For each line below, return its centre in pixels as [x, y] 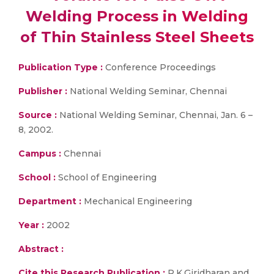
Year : [31, 225]
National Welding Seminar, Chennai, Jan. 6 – [155, 115]
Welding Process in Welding [137, 16]
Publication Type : [61, 67]
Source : [38, 115]
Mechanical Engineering [137, 201]
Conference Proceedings [159, 67]
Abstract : [41, 249]
